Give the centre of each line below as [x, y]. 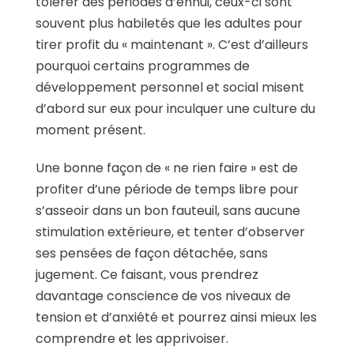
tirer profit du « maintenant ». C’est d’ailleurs [172, 44]
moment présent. [90, 130]
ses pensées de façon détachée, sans [152, 253]
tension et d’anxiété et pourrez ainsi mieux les [176, 317]
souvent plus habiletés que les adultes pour [169, 23]
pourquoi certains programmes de [143, 66]
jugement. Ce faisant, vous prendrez [147, 274]
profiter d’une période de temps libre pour [167, 189]
